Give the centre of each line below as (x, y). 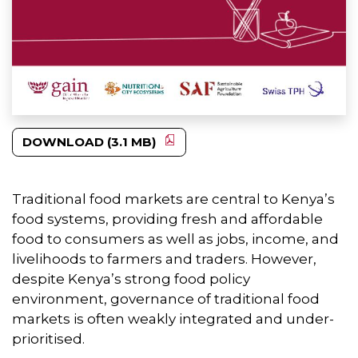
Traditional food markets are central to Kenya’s (173, 199)
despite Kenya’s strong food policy (131, 279)
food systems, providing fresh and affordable (167, 219)
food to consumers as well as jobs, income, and (175, 239)
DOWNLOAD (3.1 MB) (89, 141)
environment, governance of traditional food (166, 299)
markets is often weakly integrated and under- (173, 319)
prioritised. (50, 339)
